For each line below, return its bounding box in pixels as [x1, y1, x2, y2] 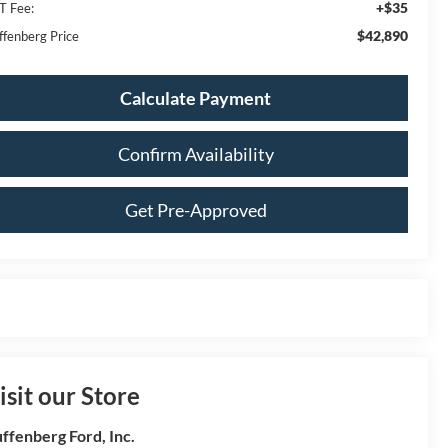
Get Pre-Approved [124, 198, 267, 221]
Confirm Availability [117, 142, 274, 165]
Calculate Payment [120, 86, 271, 109]
